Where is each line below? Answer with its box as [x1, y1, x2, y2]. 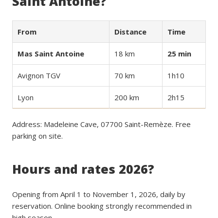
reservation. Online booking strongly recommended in [12, 201, 192, 211]
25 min [167, 49, 191, 58]
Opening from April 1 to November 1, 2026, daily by [12, 189, 185, 199]
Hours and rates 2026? [12, 161, 154, 177]
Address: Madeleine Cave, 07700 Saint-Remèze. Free [12, 119, 191, 129]
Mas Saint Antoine [18, 49, 84, 58]
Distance [114, 27, 146, 36]
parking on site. [12, 131, 63, 141]
